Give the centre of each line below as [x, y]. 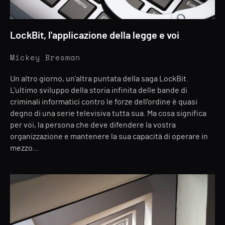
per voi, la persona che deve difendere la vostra [93, 125]
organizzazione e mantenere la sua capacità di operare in [109, 137]
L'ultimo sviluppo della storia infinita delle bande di [99, 90]
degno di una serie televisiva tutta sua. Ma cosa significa [108, 114]
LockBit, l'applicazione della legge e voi [95, 36]
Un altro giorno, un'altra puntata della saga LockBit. [99, 79]
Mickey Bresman [45, 58]
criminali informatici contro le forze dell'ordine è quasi [104, 102]
